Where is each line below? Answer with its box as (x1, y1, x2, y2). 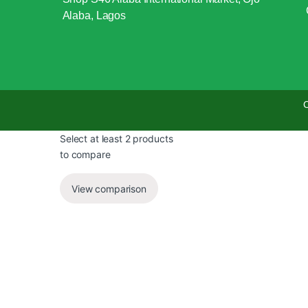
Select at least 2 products (60, 133, 173, 145)
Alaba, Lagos (62, 9, 126, 21)
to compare (60, 148, 111, 161)
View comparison (71, 182, 146, 195)
